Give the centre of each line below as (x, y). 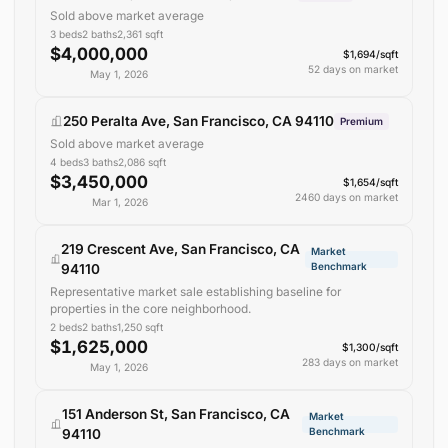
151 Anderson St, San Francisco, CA (175, 414)
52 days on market (353, 69)
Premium (362, 120)
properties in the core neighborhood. (150, 308)
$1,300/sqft (370, 346)
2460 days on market (347, 197)
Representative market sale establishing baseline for (195, 291)
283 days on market (350, 361)
